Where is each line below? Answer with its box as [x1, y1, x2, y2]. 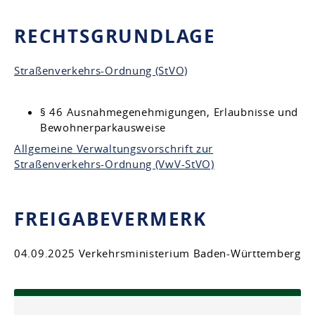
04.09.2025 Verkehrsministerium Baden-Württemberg [14, 245, 301, 260]
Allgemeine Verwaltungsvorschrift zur [14, 141, 214, 155]
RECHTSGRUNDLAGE [14, 22, 216, 49]
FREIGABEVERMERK [14, 205, 207, 231]
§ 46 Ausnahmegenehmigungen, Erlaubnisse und [40, 105, 299, 119]
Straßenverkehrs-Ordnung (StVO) [14, 63, 188, 77]
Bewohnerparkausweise [40, 120, 166, 134]
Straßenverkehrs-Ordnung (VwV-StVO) [14, 156, 214, 171]
